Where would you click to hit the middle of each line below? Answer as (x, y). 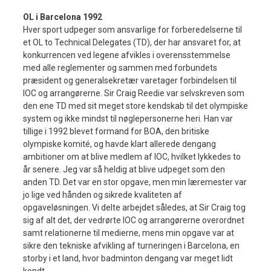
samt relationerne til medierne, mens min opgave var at (129, 233)
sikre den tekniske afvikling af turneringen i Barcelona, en (131, 245)
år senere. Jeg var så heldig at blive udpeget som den (124, 169)
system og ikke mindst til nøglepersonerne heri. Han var (128, 118)
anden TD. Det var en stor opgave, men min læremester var (135, 182)
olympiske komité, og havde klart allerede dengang (119, 144)
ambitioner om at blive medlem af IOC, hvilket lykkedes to (132, 156)
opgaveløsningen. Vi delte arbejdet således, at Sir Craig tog (134, 207)
